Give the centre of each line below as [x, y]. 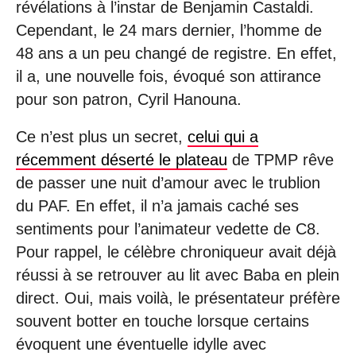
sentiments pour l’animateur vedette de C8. [168, 229]
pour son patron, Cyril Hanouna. [129, 99]
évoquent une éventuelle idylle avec [141, 344]
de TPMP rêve [281, 160]
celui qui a [223, 137]
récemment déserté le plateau [122, 160]
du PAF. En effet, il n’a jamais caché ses [157, 206]
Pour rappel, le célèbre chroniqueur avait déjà [176, 252]
